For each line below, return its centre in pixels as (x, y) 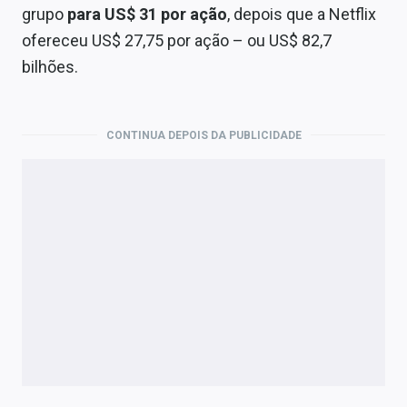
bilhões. (50, 66)
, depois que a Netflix (302, 14)
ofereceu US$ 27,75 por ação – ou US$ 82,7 (177, 40)
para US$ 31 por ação (147, 14)
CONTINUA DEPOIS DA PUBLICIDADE (203, 135)
